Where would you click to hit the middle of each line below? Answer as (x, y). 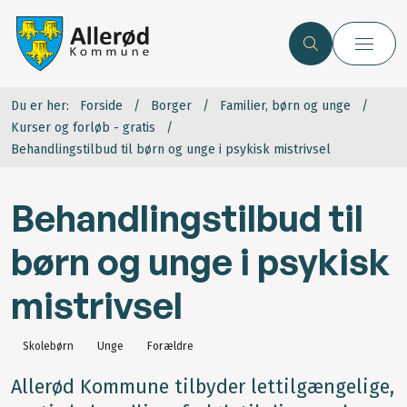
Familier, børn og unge (285, 106)
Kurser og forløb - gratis (83, 128)
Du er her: (40, 106)
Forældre (170, 347)
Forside (101, 106)
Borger (171, 106)
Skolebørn (48, 347)
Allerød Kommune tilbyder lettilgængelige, (203, 387)
